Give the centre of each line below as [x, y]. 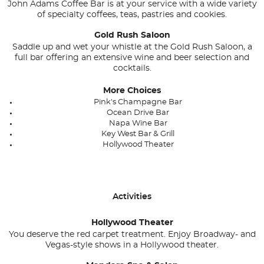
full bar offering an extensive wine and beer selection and [132, 58]
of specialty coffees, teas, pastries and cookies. [132, 15]
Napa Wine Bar [138, 124]
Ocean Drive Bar [138, 113]
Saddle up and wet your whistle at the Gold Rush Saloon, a [132, 47]
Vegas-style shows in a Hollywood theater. [132, 245]
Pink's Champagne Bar [138, 103]
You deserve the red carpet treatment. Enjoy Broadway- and [132, 235]
